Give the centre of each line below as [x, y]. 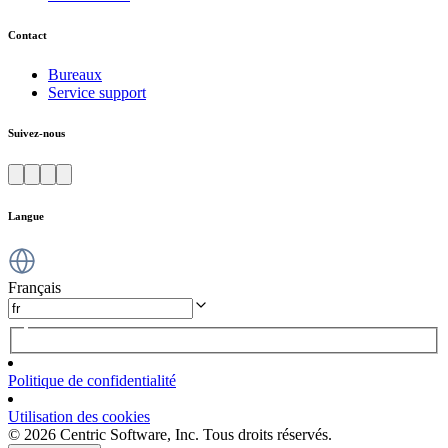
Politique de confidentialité [92, 381]
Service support [97, 92]
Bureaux [75, 74]
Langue [26, 215]
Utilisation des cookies [79, 417]
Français [34, 287]
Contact [27, 34]
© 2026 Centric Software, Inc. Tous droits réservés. [170, 435]
